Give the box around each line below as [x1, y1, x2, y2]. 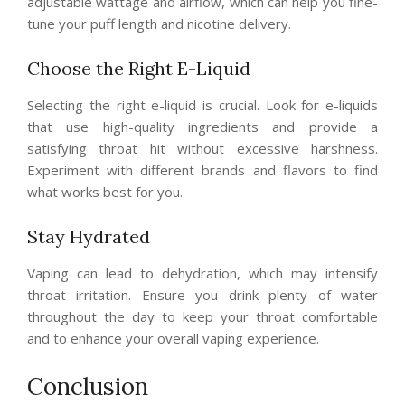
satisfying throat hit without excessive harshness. [27, 139, 378, 158]
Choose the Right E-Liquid [27, 57, 250, 80]
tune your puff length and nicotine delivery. [27, 14, 291, 33]
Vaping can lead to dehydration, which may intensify [27, 264, 378, 283]
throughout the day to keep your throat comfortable [27, 307, 378, 326]
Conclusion [27, 372, 148, 402]
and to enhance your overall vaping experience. [27, 329, 319, 348]
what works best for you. [27, 183, 183, 202]
